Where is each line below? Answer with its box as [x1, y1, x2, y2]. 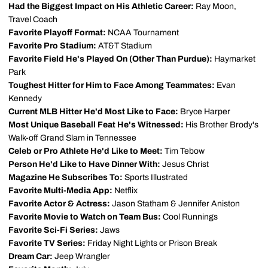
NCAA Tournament [106, 28, 179, 37]
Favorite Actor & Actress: [8, 199, 110, 208]
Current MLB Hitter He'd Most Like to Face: [8, 107, 178, 116]
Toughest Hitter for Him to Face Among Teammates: [8, 81, 215, 90]
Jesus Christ [160, 160, 209, 169]
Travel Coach [8, 15, 57, 24]
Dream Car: [8, 252, 53, 261]
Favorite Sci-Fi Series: [8, 226, 98, 234]
